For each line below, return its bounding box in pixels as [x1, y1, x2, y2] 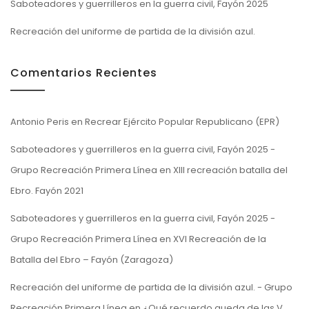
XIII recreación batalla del [173, 163, 288, 177]
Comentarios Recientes [10, 64, 157, 81]
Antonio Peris [10, 114, 69, 128]
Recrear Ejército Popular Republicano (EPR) [85, 114, 279, 128]
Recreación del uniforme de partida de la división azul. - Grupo [10, 280, 292, 294]
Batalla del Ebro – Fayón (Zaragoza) [10, 252, 173, 266]
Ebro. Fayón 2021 [10, 183, 83, 197]
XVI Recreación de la [173, 232, 266, 246]
